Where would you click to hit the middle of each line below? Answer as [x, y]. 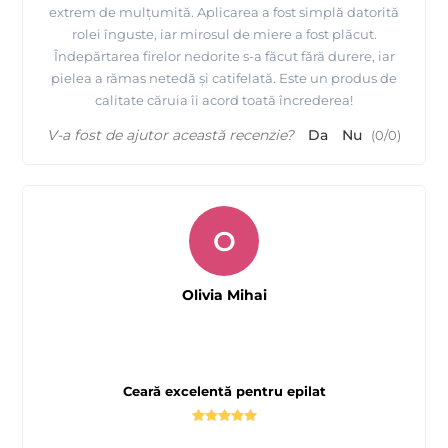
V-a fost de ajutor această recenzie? [170, 134]
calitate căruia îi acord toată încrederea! [224, 99]
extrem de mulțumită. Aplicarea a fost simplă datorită [224, 11]
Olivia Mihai [224, 294]
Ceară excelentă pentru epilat [224, 390]
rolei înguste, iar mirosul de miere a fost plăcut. [224, 33]
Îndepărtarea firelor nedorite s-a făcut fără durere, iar [224, 55]
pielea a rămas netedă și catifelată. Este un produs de [224, 77]
